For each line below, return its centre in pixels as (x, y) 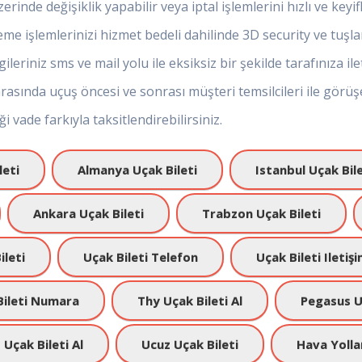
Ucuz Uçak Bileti (190, 344)
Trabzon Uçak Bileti (261, 213)
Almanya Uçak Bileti (137, 170)
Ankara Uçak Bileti (88, 213)
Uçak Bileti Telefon (141, 257)
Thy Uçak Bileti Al (190, 301)
